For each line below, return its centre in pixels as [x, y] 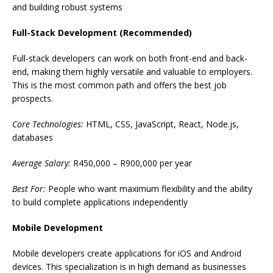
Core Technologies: [48, 124]
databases [33, 138]
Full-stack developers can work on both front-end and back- [130, 58]
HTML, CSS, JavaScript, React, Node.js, [161, 124]
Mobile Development [58, 228]
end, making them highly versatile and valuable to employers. [132, 72]
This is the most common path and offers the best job [119, 85]
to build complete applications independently [100, 202]
